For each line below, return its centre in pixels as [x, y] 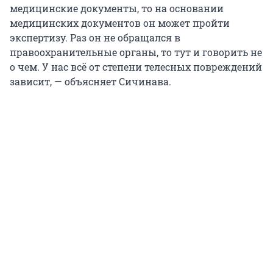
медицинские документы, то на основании [117, 8]
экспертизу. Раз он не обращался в [95, 37]
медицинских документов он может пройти [120, 23]
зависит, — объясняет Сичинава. [90, 81]
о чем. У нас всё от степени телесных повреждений [136, 66]
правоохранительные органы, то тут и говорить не [136, 52]
